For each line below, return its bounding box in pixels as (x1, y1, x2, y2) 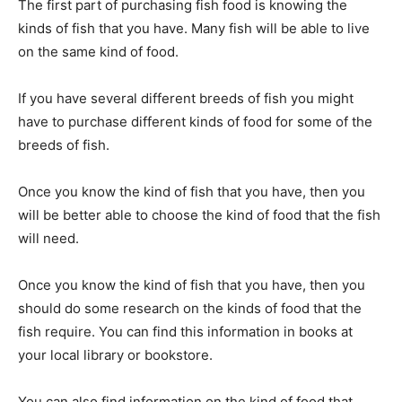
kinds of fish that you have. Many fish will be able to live (18, 19, 370, 37)
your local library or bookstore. (18, 345, 213, 363)
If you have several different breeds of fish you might (18, 89, 354, 107)
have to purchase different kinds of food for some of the (18, 112, 372, 130)
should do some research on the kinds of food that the (18, 299, 362, 317)
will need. (18, 229, 79, 247)
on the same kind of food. (18, 42, 179, 60)
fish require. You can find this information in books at (18, 322, 353, 340)
